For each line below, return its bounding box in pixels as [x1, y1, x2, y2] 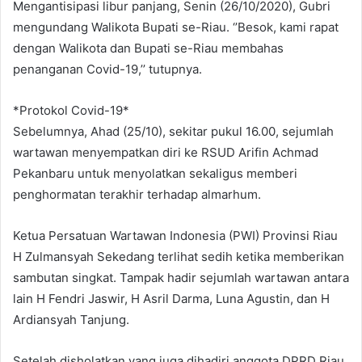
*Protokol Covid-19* [13, 103, 129, 119]
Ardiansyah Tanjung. [13, 312, 129, 328]
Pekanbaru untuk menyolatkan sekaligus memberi [13, 166, 297, 182]
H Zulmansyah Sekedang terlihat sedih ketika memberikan [13, 249, 344, 265]
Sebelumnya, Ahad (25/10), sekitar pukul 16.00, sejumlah [13, 124, 334, 140]
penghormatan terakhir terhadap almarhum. [13, 187, 261, 203]
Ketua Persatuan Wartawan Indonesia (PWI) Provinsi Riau [13, 228, 338, 244]
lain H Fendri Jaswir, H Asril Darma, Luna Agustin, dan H [13, 291, 330, 307]
